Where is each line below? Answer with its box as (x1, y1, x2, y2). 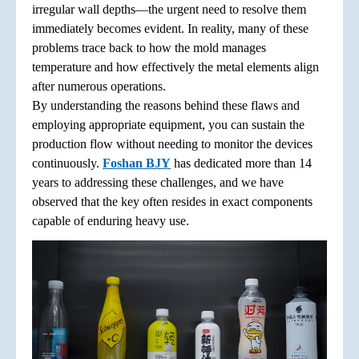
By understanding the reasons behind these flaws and (32, 98, 300, 112)
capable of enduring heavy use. (32, 213, 189, 228)
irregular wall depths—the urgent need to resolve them (32, 2, 306, 16)
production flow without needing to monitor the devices (32, 136, 313, 151)
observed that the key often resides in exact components (32, 194, 313, 208)
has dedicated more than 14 (171, 155, 312, 170)
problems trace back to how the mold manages (32, 40, 266, 54)
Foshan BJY (103, 155, 171, 170)
